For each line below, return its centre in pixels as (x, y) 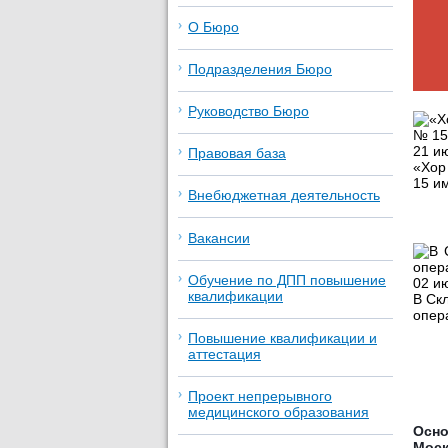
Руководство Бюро (248, 110)
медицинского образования (278, 412)
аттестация (224, 353)
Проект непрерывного (260, 396)
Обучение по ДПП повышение (287, 279)
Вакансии (219, 237)
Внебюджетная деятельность (284, 195)
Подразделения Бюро (260, 68)
